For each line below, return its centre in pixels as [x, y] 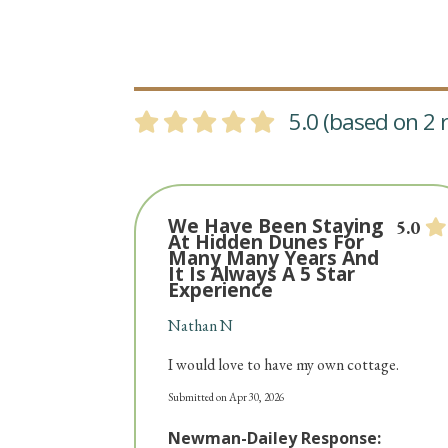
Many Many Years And [274, 258]
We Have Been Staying [276, 226]
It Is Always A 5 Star [262, 274]
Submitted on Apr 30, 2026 [226, 397]
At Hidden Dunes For [266, 242]
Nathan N [201, 326]
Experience [221, 290]
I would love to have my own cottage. [284, 365]
